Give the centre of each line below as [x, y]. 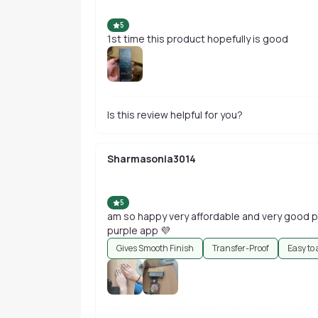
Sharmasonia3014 [152, 159]
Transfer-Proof [241, 248]
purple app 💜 [139, 230]
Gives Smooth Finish [155, 248]
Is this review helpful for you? [175, 115]
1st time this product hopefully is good [198, 39]
